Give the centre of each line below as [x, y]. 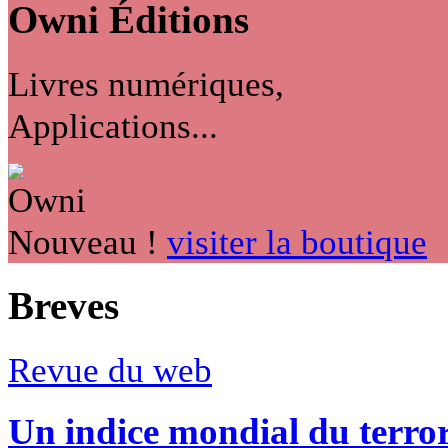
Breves [63, 306]
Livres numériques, [146, 84]
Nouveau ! [83, 242]
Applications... [113, 126]
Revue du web [110, 370]
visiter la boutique [297, 242]
